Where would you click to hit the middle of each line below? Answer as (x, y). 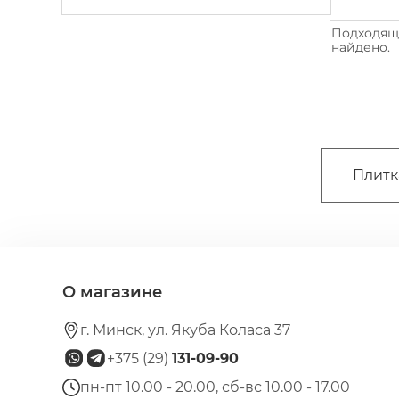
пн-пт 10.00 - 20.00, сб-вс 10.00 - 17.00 (216, 387)
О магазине (113, 292)
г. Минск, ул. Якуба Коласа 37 (186, 330)
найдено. (361, 47)
